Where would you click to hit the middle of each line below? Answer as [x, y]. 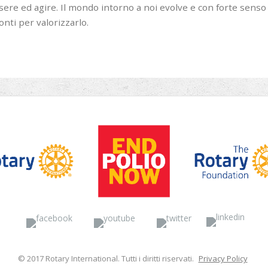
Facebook [91, 218]
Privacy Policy [223, 259]
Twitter [205, 218]
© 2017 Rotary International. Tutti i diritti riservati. [106, 259]
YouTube [152, 218]
